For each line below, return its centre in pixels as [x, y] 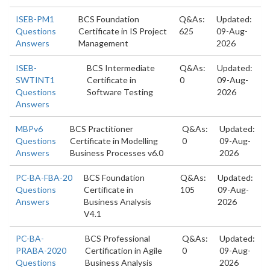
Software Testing [120, 92]
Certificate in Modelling [114, 141]
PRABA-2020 [41, 250]
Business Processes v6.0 [116, 153]
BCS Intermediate [121, 68]
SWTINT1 [35, 80]
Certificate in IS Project [122, 31]
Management [103, 43]
